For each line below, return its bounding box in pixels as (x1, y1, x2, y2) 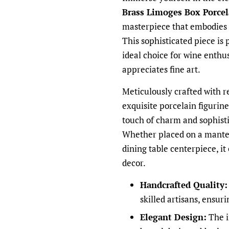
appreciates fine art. (122, 63, 200, 75)
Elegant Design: (140, 211, 207, 223)
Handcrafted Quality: (140, 179, 227, 191)
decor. (122, 157, 146, 169)
